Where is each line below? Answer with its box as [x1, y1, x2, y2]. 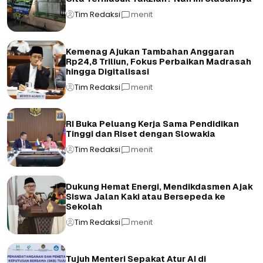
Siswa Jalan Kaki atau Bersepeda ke [66, 191, 225, 202]
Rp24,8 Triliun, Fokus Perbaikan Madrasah [66, 56, 251, 67]
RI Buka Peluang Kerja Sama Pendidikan [66, 119, 239, 130]
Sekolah [66, 201, 102, 212]
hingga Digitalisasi [66, 66, 149, 77]
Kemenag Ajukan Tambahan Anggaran [66, 46, 234, 57]
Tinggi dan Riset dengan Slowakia [66, 129, 215, 140]
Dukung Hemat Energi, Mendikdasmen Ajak [66, 181, 253, 192]
